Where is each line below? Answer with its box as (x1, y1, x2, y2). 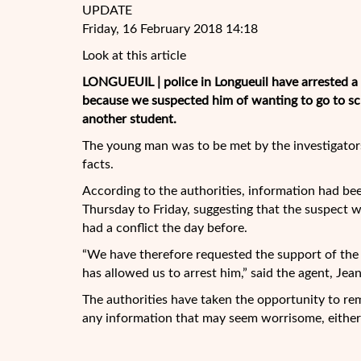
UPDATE (82, 4, 132, 17)
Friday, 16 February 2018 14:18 (82, 23, 258, 35)
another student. (82, 113, 176, 126)
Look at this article (82, 49, 186, 62)
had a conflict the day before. (82, 222, 247, 234)
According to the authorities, (82, 185, 248, 197)
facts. (82, 158, 114, 171)
